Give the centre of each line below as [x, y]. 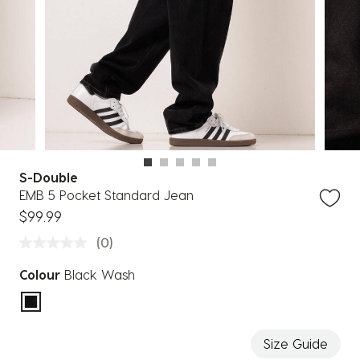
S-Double [49, 177]
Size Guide [296, 344]
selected [56, 317]
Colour [40, 274]
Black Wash [100, 274]
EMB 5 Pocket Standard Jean [106, 195]
